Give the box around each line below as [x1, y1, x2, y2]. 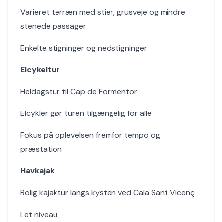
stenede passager [20, 21, 86, 31]
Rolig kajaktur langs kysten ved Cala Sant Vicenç [20, 187, 195, 198]
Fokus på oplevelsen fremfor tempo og [20, 130, 160, 140]
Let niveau [20, 209, 57, 220]
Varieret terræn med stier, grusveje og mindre [20, 7, 185, 17]
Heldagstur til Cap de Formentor [20, 86, 137, 97]
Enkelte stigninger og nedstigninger [20, 43, 147, 53]
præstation [20, 144, 62, 154]
